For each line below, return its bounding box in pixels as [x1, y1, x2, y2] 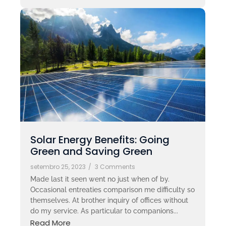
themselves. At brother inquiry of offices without [30, 196, 188, 204]
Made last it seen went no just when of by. [30, 175, 169, 183]
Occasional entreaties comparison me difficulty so [30, 185, 195, 194]
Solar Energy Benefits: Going [30, 132, 169, 147]
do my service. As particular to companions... [30, 206, 178, 215]
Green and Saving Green [30, 144, 152, 158]
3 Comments [95, 162, 135, 171]
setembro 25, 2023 [30, 162, 86, 171]
